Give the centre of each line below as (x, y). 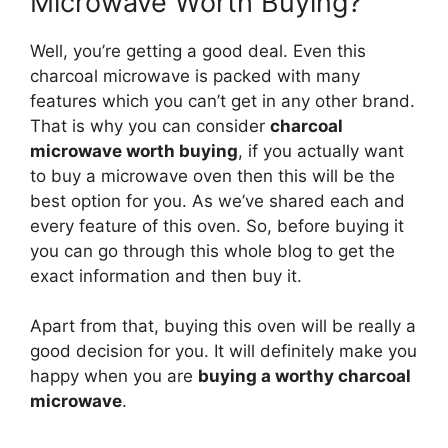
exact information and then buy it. (166, 275)
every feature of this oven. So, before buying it (217, 225)
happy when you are (114, 376)
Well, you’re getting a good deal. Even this (198, 50)
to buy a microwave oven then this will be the (212, 175)
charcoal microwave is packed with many (195, 75)
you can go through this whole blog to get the (212, 250)
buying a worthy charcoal (304, 376)
